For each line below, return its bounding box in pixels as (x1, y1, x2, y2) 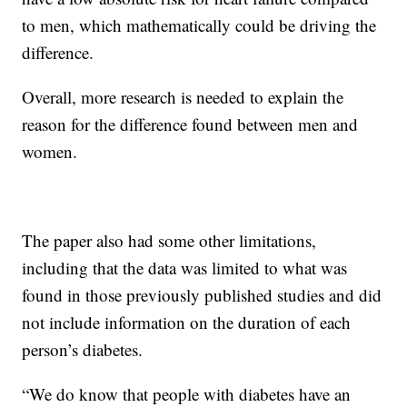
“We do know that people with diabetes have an (22, 382, 352, 405)
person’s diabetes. (22, 338, 144, 361)
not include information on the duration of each (22, 311, 352, 333)
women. (22, 140, 78, 163)
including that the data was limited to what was (22, 256, 348, 279)
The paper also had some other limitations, (22, 229, 317, 252)
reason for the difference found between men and (22, 113, 359, 135)
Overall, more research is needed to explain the (22, 85, 344, 108)
